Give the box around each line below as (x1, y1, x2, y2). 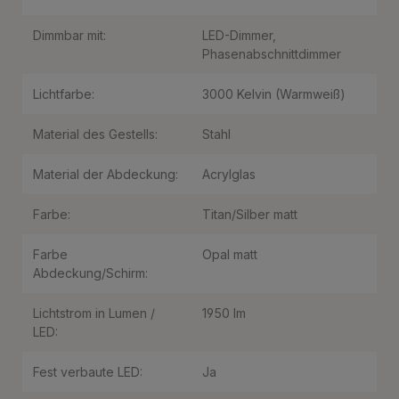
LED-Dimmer (202, 28, 273, 43)
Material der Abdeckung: (33, 167, 178, 182)
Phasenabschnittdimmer (202, 46, 341, 61)
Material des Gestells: (33, 126, 158, 142)
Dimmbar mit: (33, 28, 106, 43)
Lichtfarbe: (33, 86, 94, 102)
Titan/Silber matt (202, 207, 297, 222)
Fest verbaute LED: (33, 364, 142, 379)
